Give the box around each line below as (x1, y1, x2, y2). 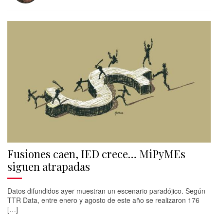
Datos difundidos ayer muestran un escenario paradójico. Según (7, 186, 205, 196)
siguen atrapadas (7, 159, 90, 174)
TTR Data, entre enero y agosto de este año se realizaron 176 (7, 195, 200, 205)
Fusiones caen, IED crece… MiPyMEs (7, 146, 185, 161)
